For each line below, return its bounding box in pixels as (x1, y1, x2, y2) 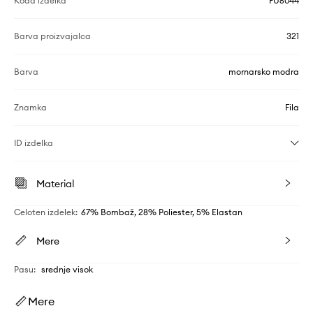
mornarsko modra (228, 66, 299, 77)
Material (36, 177, 74, 190)
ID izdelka (14, 137, 53, 148)
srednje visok (41, 263, 93, 275)
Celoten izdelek (14, 206, 75, 217)
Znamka (14, 101, 47, 112)
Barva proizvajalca (14, 30, 91, 41)
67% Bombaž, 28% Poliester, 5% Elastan (81, 206, 242, 217)
